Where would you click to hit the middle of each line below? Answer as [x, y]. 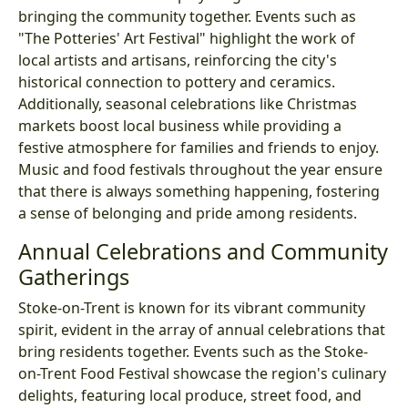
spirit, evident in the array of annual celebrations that [202, 329]
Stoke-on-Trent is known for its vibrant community [192, 307]
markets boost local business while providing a [180, 125]
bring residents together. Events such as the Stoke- [193, 351]
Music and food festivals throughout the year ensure [200, 169]
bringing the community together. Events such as [187, 16]
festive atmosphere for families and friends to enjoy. [199, 147]
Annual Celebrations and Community [203, 251]
